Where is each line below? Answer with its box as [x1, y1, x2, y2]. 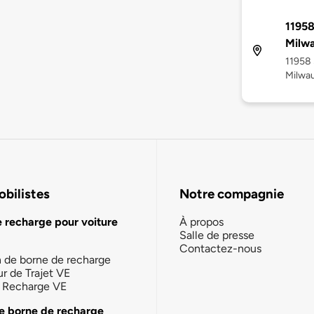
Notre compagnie [179, 186, 284, 203]
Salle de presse [179, 228, 254, 242]
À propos [179, 214, 224, 228]
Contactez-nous [179, 241, 261, 255]
